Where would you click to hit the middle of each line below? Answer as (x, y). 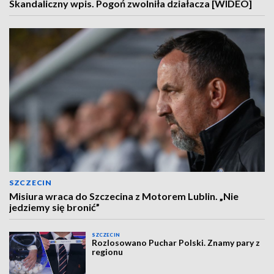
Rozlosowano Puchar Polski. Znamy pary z (176, 243)
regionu (108, 252)
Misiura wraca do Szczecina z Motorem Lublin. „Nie (124, 196)
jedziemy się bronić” (54, 207)
